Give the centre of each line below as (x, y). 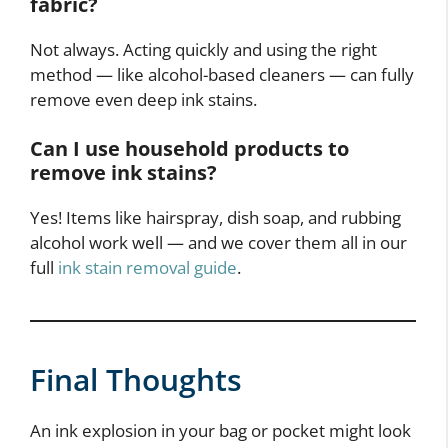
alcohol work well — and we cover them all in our (218, 243)
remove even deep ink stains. (143, 99)
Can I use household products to (189, 149)
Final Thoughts (136, 380)
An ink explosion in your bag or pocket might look (220, 431)
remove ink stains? (123, 173)
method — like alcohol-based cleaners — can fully (222, 74)
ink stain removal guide (147, 268)
